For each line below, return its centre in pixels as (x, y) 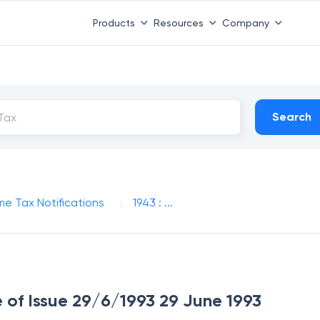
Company (245, 22)
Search (292, 117)
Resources (178, 22)
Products (114, 22)
